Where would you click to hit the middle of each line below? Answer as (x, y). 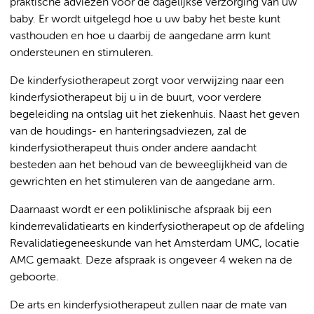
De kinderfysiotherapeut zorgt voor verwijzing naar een (147, 81)
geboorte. (34, 278)
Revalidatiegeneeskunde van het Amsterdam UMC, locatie (155, 244)
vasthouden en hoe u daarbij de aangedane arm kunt (140, 36)
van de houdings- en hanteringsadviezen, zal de (128, 132)
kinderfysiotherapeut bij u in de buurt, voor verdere (136, 98)
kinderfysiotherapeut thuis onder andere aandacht (133, 149)
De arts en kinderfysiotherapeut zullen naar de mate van (148, 306)
